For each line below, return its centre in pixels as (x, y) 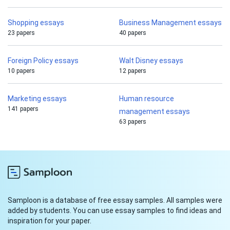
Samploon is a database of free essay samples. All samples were (115, 200)
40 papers (133, 33)
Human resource (147, 99)
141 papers (23, 109)
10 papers (21, 71)
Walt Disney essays (151, 61)
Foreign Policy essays (43, 61)
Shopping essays (36, 23)
